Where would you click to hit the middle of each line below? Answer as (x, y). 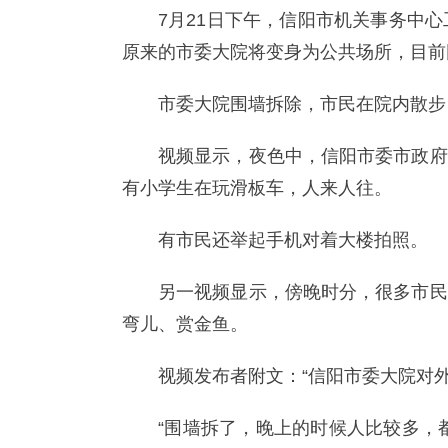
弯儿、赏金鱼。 (185, 324)
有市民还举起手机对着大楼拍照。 (293, 240)
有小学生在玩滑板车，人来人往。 (257, 188)
